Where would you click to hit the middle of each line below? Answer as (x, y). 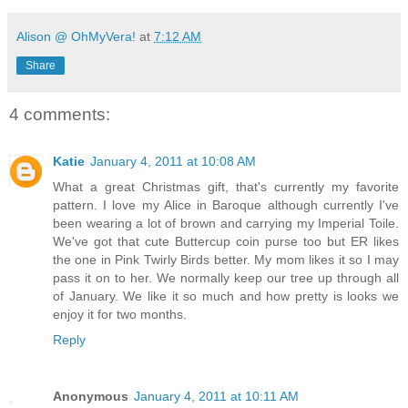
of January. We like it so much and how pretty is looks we (226, 296)
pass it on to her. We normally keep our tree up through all (226, 278)
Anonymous (91, 397)
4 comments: (60, 114)
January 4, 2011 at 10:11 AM (216, 397)
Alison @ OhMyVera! (76, 36)
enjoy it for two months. (120, 315)
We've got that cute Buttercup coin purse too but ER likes (226, 242)
